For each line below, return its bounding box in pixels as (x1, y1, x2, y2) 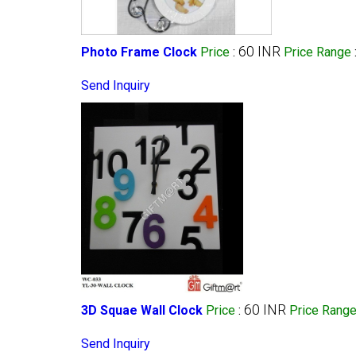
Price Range (284, 44, 351, 60)
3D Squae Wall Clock (81, 302, 203, 318)
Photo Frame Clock (81, 44, 197, 60)
